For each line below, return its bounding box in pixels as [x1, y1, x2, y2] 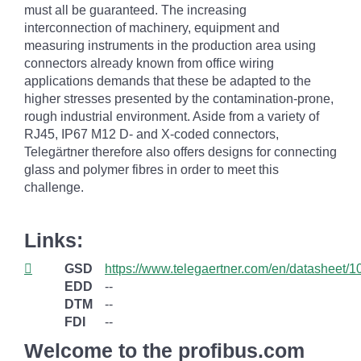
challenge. [24, 180, 84, 195]
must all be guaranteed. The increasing [24, 3, 247, 18]
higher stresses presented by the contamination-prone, [24, 92, 334, 106]
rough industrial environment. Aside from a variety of [24, 110, 319, 124]
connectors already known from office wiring [24, 56, 274, 71]
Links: [24, 229, 83, 252]
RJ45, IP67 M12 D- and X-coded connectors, [24, 127, 279, 142]
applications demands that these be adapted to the [24, 74, 311, 89]
